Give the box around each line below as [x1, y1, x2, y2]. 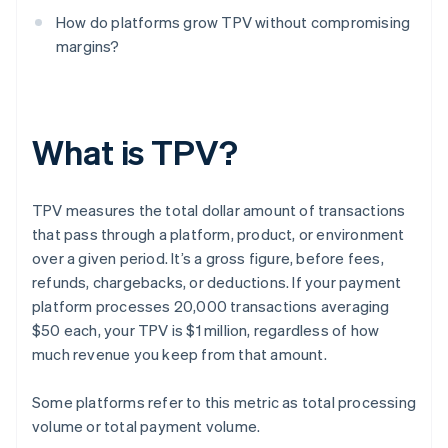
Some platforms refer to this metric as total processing [32, 392, 417, 413]
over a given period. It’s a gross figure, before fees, [32, 248, 384, 269]
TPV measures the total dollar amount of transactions [32, 200, 406, 221]
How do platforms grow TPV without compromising [56, 12, 411, 33]
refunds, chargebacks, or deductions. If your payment [32, 272, 402, 293]
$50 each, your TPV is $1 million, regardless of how [32, 320, 380, 341]
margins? [56, 36, 120, 57]
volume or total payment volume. [32, 416, 261, 437]
